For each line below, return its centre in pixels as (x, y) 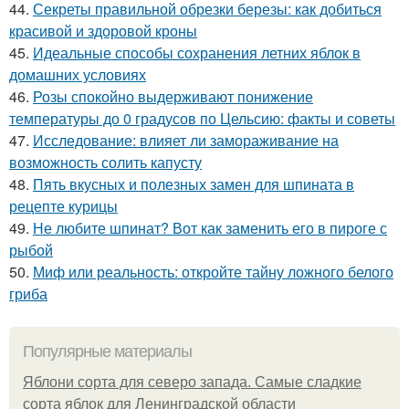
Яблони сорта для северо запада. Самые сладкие (192, 382)
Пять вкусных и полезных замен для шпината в (194, 184)
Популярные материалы (107, 351)
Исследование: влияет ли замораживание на (186, 140)
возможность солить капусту (105, 162)
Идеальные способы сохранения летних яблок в (197, 52)
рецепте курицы (63, 205)
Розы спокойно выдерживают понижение (173, 96)
